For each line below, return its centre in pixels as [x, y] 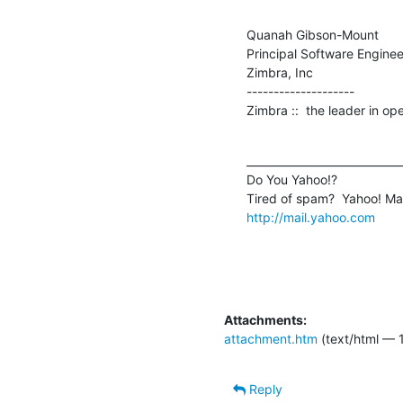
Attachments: [265, 320]
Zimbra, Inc [280, 72]
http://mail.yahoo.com [311, 217]
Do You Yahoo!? [292, 179]
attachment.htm [271, 339]
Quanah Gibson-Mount [313, 35]
